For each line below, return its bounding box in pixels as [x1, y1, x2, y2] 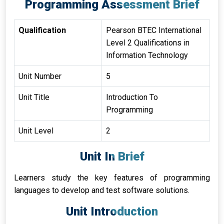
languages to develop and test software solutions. [14, 185, 189, 195]
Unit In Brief [79, 149, 144, 163]
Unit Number [18, 71, 61, 81]
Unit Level [18, 126, 53, 135]
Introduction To [106, 92, 158, 102]
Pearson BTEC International [106, 25, 201, 35]
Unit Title [18, 92, 49, 102]
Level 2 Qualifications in [106, 38, 189, 47]
